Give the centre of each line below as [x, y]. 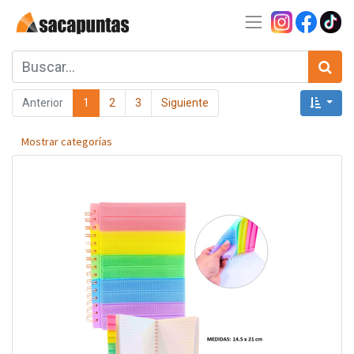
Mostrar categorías [67, 141]
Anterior [43, 103]
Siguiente [185, 103]
